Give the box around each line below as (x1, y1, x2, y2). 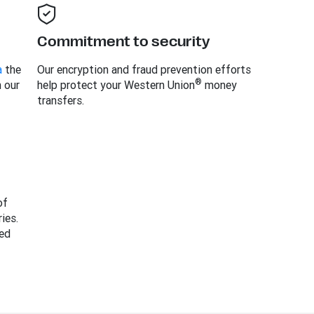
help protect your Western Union (36, 78, 195, 92)
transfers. (36, 93, 84, 107)
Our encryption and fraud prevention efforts (36, 62, 251, 76)
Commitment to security (36, 34, 210, 50)
